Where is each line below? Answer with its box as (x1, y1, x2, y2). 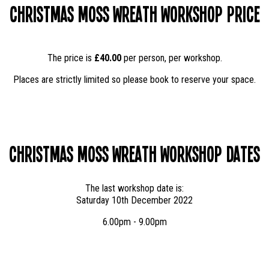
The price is (47, 52, 92, 64)
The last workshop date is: (85, 183, 184, 194)
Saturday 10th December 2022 (76, 195, 193, 206)
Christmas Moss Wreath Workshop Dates (9, 139, 260, 168)
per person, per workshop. (123, 52, 222, 64)
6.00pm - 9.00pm (102, 216, 167, 228)
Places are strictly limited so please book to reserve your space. (13, 74, 256, 85)
